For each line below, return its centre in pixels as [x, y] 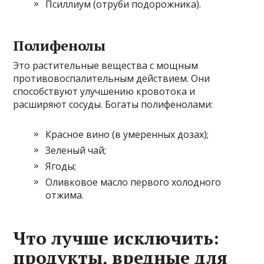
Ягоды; [61, 166]
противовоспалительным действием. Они [112, 78]
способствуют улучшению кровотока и [104, 91]
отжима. [65, 195]
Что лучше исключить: [116, 238]
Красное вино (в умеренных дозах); [127, 134]
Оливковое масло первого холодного [133, 182]
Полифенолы [60, 45]
